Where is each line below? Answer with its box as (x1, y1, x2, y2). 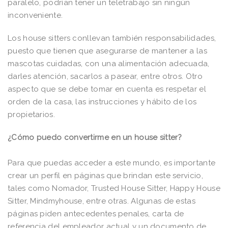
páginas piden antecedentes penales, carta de (8, 209, 184, 219)
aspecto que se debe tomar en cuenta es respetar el (8, 84, 206, 94)
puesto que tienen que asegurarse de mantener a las (8, 46, 207, 56)
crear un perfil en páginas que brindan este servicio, (8, 171, 203, 181)
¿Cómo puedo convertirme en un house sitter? (8, 133, 182, 142)
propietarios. (8, 110, 55, 120)
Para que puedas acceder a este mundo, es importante (8, 158, 216, 168)
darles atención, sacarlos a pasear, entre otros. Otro (8, 72, 203, 81)
